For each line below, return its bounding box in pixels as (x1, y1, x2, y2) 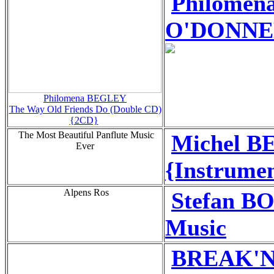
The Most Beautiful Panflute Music (16, 129, 154, 140)
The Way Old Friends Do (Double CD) (9, 103, 161, 114)
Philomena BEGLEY (43, 92, 127, 103)
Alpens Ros (61, 187, 109, 198)
